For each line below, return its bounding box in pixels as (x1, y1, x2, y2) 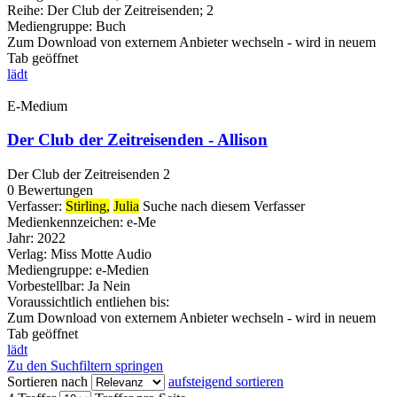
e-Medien (96, 262, 149, 278)
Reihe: (7, 2, 43, 18)
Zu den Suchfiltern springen (7, 358, 163, 374)
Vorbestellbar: (7, 278, 84, 294)
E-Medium (7, 97, 67, 113)
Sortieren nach (7, 374, 88, 390)
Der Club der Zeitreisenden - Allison (7, 130, 268, 150)
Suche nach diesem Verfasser (143, 198, 305, 214)
